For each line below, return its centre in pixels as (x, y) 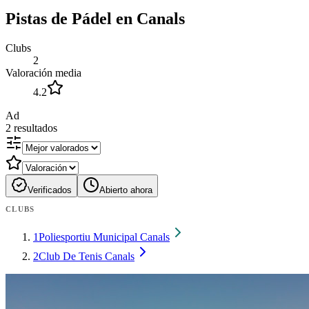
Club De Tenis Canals (87, 256)
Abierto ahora (126, 190)
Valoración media (43, 72)
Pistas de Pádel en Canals (95, 18)
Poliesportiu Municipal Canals (104, 237)
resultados (36, 128)
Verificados (50, 190)
